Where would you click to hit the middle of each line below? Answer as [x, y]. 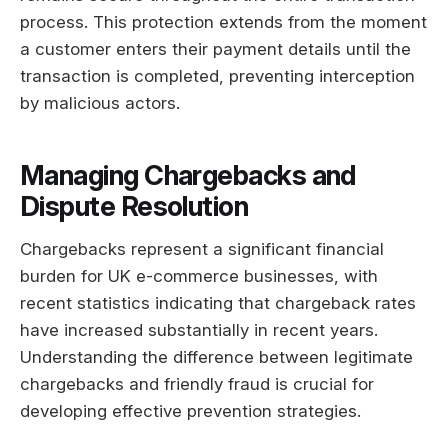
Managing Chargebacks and [188, 176]
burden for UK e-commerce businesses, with [199, 275]
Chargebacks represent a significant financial [202, 248]
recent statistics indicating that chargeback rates [218, 302]
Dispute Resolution [134, 207]
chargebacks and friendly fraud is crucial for [197, 383]
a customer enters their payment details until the [215, 48]
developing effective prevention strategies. [190, 410]
